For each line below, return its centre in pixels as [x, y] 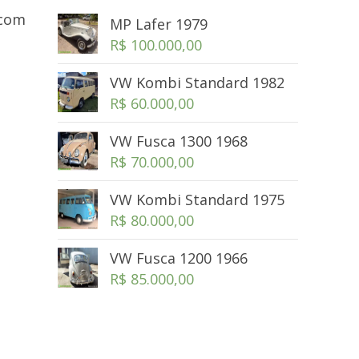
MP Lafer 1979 [159, 24]
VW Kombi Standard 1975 [198, 200]
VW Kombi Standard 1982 [198, 83]
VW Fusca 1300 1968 [179, 141]
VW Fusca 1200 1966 [179, 258]
